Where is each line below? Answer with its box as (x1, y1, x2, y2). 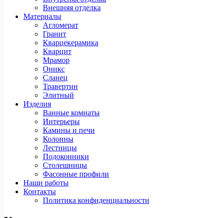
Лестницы (43, 144, 77, 152)
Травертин (43, 82, 78, 91)
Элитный (43, 91, 74, 99)
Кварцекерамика (43, 38, 98, 47)
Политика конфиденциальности (43, 196, 149, 204)
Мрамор (43, 56, 70, 64)
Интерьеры (43, 117, 80, 126)
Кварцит (43, 47, 72, 55)
